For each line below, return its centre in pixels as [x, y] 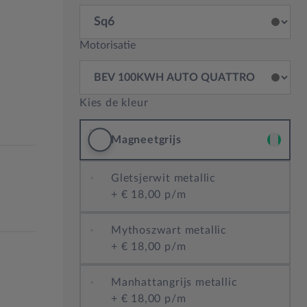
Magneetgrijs [146, 140]
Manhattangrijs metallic [174, 282]
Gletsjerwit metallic [163, 178]
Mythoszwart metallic [169, 230]
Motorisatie [108, 45]
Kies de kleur [114, 103]
